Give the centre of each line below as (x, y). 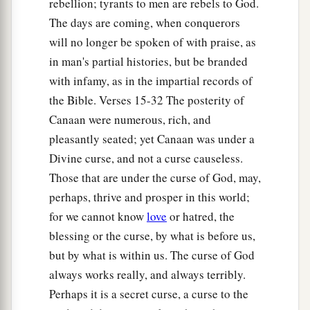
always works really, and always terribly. (147, 275)
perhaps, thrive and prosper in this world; (149, 197)
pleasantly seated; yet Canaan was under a (152, 139)
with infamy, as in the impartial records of (151, 81)
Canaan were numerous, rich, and (130, 120)
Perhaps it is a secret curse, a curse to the (149, 294)
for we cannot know (98, 217)
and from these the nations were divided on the (154, 32)
